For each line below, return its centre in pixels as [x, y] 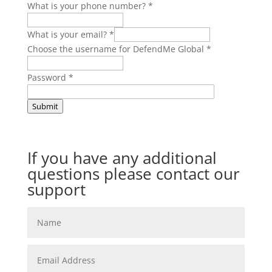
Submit [45, 106]
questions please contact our [133, 174]
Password [48, 77]
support [56, 189]
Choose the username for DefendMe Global [117, 49]
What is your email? [68, 34]
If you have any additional [122, 158]
